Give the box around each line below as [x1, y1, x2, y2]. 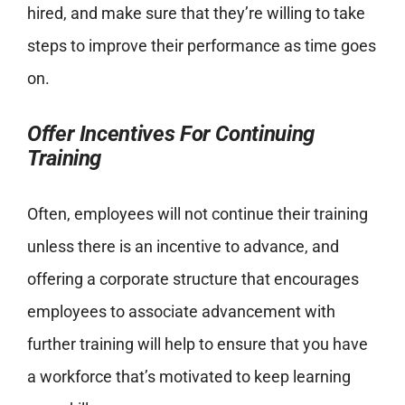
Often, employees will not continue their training [26, 204, 368, 224]
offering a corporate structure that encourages [26, 269, 359, 289]
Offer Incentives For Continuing [26, 121, 315, 147]
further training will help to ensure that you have [26, 334, 368, 354]
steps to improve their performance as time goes [26, 36, 376, 56]
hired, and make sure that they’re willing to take [26, 4, 365, 24]
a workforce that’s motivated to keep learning [26, 367, 351, 387]
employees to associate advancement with [26, 302, 335, 322]
